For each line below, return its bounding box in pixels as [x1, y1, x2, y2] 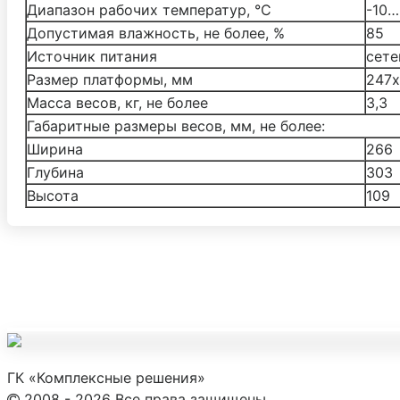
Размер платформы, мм [27, 70, 193, 88]
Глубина [27, 162, 84, 181]
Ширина [27, 139, 83, 158]
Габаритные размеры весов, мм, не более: [27, 116, 325, 135]
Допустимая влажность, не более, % [27, 23, 285, 42]
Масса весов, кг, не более [27, 93, 208, 112]
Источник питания [27, 46, 157, 65]
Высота [27, 186, 79, 204]
